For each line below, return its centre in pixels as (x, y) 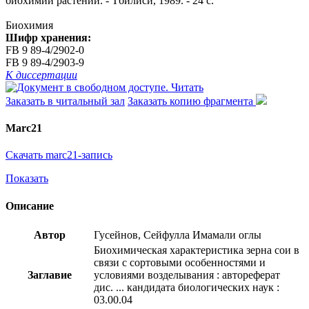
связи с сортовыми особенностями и (180, 262)
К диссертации (41, 74)
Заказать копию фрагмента (192, 101)
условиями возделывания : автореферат (187, 275)
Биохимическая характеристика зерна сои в (197, 250)
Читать (187, 87)
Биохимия (29, 25)
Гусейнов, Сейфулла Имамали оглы (178, 235)
